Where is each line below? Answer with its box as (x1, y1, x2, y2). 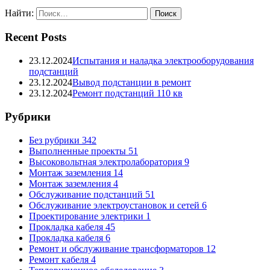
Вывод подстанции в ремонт (72, 77, 191, 88)
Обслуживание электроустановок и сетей (29, 199, 202, 210)
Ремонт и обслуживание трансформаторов (29, 243, 206, 254)
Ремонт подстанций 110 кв (72, 88, 183, 99)
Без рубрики (29, 134, 82, 145)
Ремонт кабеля (29, 254, 91, 265)
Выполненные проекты (29, 145, 128, 156)
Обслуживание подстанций (29, 189, 145, 199)
